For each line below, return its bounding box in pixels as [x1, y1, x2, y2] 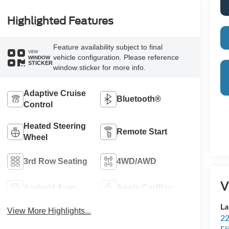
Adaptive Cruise [23, 89, 86, 98]
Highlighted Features [7, 15, 113, 28]
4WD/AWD [117, 157, 157, 166]
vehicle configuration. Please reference [53, 53, 179, 62]
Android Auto [23, 184, 76, 193]
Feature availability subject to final [53, 43, 163, 52]
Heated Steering [23, 122, 86, 131]
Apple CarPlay [117, 184, 173, 193]
